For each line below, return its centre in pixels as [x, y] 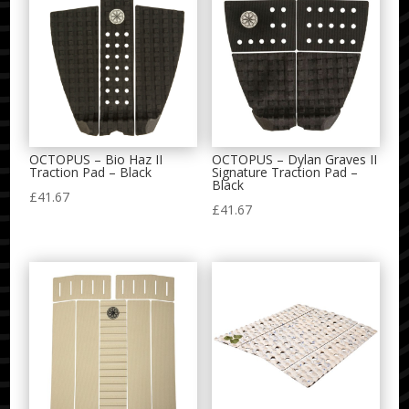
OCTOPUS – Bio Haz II [96, 160]
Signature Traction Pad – [284, 173]
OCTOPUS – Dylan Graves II [294, 160]
